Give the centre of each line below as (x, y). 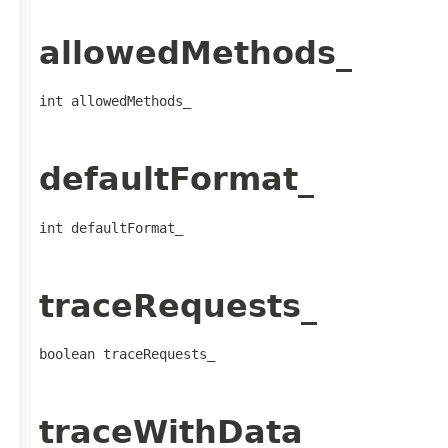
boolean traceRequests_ (127, 354)
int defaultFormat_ (111, 227)
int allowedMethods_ (115, 100)
